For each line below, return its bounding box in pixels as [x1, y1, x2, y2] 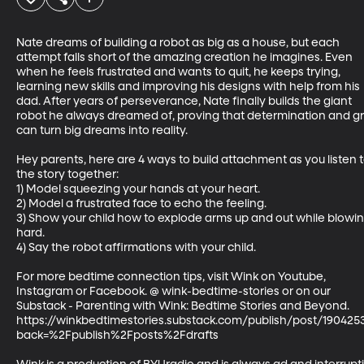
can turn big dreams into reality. [16, 124, 188, 136]
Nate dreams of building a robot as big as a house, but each [16, 37, 342, 49]
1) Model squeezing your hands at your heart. [16, 183, 262, 195]
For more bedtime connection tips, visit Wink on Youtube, [16, 271, 328, 283]
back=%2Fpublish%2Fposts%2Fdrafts [16, 329, 219, 341]
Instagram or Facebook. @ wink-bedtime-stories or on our [16, 285, 333, 297]
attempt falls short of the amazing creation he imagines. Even [16, 51, 355, 63]
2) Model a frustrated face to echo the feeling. [16, 197, 269, 210]
